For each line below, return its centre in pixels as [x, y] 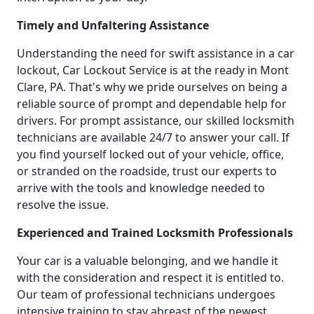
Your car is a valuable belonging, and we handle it [148, 260]
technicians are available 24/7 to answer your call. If [153, 137]
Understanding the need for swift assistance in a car [156, 53]
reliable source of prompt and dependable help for [152, 103]
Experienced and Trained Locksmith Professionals [155, 232]
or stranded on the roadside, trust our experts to [147, 171]
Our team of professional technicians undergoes [146, 294]
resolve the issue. [63, 204]
